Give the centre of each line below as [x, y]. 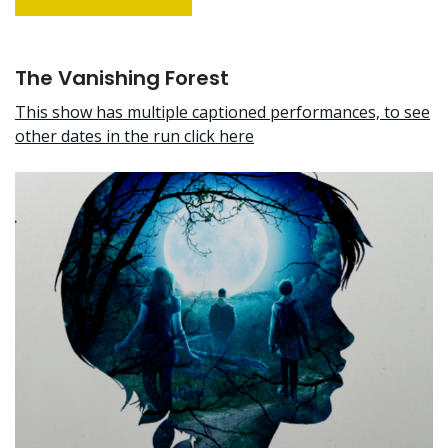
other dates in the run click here [134, 136]
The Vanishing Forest [122, 78]
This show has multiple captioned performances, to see [222, 112]
